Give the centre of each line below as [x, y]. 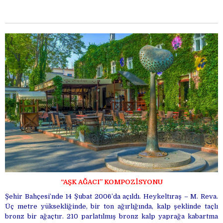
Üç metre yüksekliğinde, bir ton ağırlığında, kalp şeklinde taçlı [111, 206]
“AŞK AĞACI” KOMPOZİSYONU [111, 182]
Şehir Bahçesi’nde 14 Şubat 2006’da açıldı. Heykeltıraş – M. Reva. [111, 196]
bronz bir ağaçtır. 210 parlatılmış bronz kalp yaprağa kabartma [111, 216]
